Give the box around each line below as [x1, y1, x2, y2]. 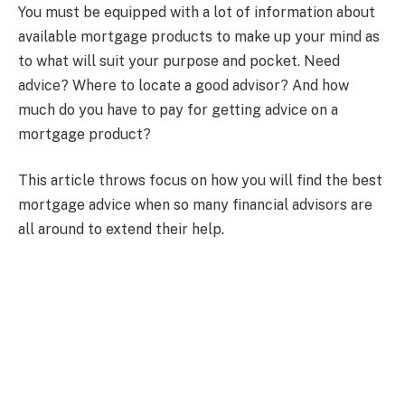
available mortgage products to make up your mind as [18, 27, 380, 45]
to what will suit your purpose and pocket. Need [18, 52, 340, 70]
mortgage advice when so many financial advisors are [18, 196, 372, 214]
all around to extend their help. [18, 221, 224, 239]
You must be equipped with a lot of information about [18, 3, 375, 21]
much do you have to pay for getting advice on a [18, 100, 338, 118]
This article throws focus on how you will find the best [18, 172, 382, 190]
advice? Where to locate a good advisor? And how [18, 76, 349, 94]
